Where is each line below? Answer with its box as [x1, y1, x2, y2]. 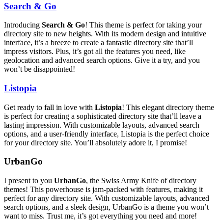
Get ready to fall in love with [4, 103, 95, 111]
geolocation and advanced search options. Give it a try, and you [4, 56, 200, 65]
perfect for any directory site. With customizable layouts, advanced [4, 194, 209, 203]
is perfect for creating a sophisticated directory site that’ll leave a [4, 111, 201, 120]
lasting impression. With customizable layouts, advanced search [4, 120, 199, 129]
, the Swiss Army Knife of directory [86, 176, 196, 185]
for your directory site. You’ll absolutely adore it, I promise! [4, 138, 187, 147]
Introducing [4, 21, 42, 29]
